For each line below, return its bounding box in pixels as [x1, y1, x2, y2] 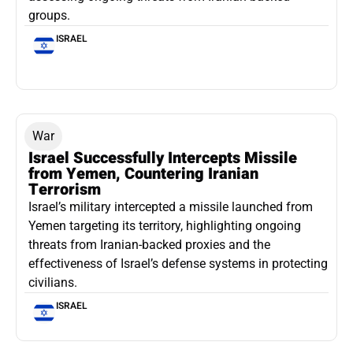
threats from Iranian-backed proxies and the [28, 237, 270, 253]
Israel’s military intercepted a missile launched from [28, 199, 313, 215]
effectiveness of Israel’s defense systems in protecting [28, 256, 328, 272]
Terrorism [28, 178, 101, 202]
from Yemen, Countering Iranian [28, 162, 258, 186]
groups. [28, 8, 70, 24]
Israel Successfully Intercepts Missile [28, 147, 297, 170]
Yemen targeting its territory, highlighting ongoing [28, 218, 301, 234]
